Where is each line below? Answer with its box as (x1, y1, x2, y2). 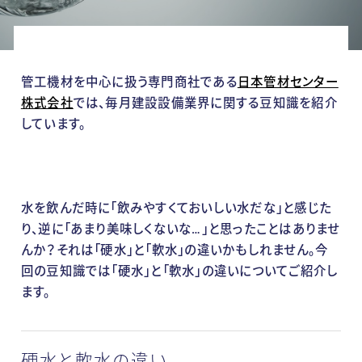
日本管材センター (237, 74, 339, 90)
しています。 (20, 116, 86, 133)
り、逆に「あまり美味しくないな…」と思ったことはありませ (20, 221, 340, 238)
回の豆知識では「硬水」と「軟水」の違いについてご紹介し (20, 263, 339, 280)
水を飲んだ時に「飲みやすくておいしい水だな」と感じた (20, 200, 332, 217)
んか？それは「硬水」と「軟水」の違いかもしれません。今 (20, 242, 329, 259)
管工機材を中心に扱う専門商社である (20, 74, 238, 90)
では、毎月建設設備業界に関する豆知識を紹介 (73, 95, 338, 112)
